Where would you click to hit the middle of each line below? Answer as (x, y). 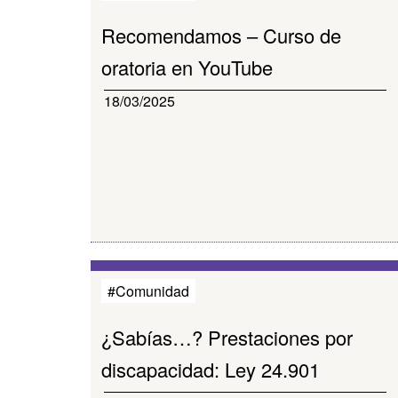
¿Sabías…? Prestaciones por (227, 337)
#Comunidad (148, 291)
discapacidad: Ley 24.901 (211, 369)
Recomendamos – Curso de (221, 35)
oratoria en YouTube (187, 67)
